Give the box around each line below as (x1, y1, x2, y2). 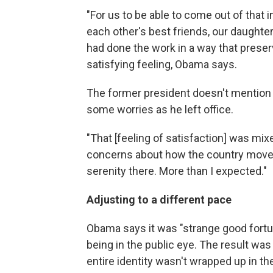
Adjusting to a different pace (87, 193, 232, 206)
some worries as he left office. (87, 103, 233, 116)
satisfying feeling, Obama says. (87, 58, 237, 71)
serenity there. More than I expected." (87, 165, 267, 177)
